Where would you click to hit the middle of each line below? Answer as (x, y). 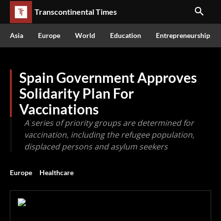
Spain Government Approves (108, 77)
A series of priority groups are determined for (109, 123)
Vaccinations (59, 109)
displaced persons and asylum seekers (96, 147)
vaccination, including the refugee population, (109, 135)
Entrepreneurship (183, 35)
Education (126, 35)
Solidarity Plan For (76, 93)
